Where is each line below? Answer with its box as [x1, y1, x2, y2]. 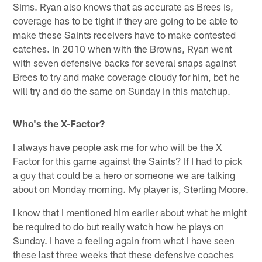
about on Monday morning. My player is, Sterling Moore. [13, 182, 249, 195]
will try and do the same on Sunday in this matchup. [13, 84, 231, 96]
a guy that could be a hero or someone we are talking [13, 168, 236, 181]
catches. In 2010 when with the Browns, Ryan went [13, 42, 233, 54]
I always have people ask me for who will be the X [13, 140, 222, 153]
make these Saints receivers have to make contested [13, 28, 236, 40]
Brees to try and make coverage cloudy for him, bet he [13, 70, 240, 82]
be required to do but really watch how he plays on [13, 220, 225, 232]
